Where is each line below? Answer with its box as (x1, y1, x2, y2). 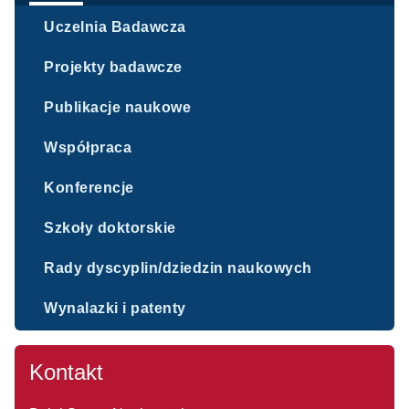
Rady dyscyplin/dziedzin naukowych (44, 260, 312, 276)
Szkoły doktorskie (44, 220, 176, 236)
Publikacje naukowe (44, 100, 191, 115)
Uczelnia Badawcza (44, 19, 186, 35)
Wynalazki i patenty (44, 300, 186, 316)
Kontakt (29, 360, 103, 384)
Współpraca (44, 140, 131, 155)
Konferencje (44, 180, 134, 195)
